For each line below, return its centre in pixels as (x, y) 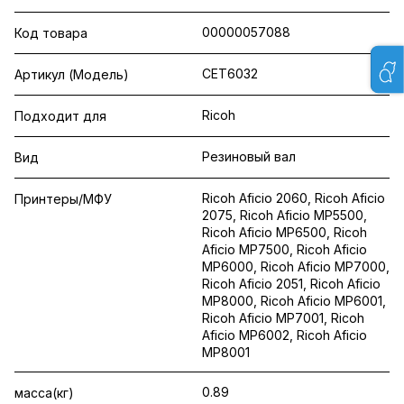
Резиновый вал (249, 156)
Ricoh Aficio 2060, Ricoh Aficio (294, 198)
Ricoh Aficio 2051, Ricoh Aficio (291, 284)
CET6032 (230, 73)
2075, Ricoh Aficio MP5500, (285, 215)
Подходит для (60, 116)
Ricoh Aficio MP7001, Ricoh (283, 318)
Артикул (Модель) (72, 74)
